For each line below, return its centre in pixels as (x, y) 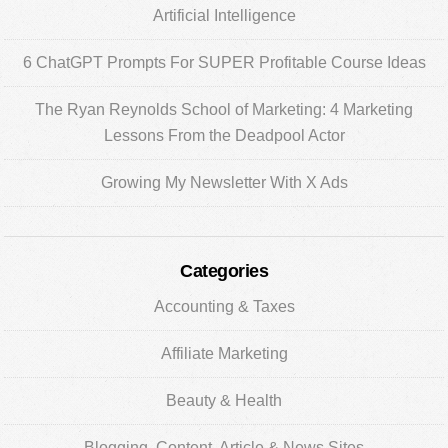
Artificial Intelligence (224, 15)
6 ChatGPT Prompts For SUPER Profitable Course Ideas (224, 62)
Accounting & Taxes (224, 306)
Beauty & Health (224, 400)
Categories (224, 271)
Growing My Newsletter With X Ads (224, 182)
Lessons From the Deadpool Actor (224, 135)
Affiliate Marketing (224, 353)
